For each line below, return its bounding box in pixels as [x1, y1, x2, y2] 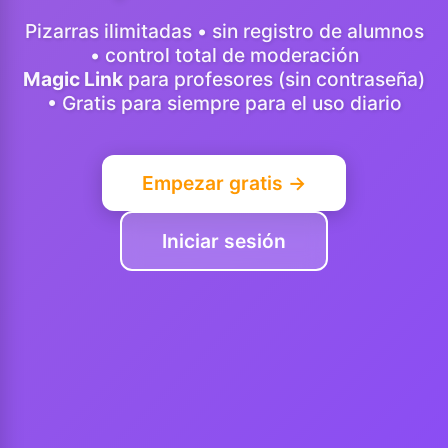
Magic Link [23, 66, 123, 91]
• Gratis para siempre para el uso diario [46, 90, 402, 115]
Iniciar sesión [162, 228, 286, 253]
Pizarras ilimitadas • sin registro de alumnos [24, 18, 424, 43]
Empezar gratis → [142, 170, 306, 195]
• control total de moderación [89, 42, 359, 67]
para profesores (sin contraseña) [123, 66, 425, 91]
